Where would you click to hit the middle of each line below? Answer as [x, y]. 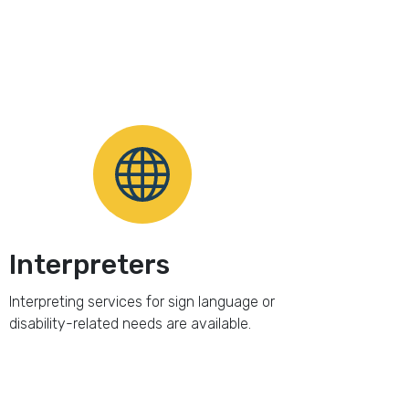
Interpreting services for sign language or [142, 302]
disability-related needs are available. [130, 324]
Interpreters [89, 265]
